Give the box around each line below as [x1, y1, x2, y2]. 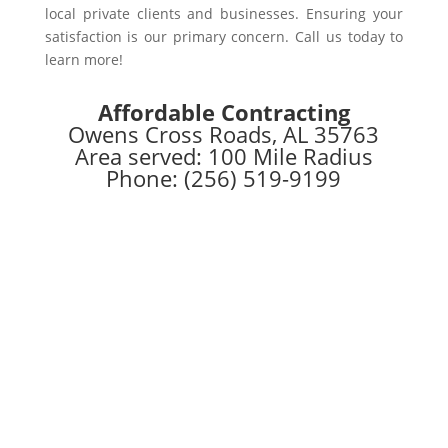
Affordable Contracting [97, 97, 350, 127]
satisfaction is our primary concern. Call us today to [44, 27, 404, 46]
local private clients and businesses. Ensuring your [44, 4, 404, 23]
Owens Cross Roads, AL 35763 [68, 119, 380, 149]
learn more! [44, 50, 123, 69]
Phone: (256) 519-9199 [106, 163, 342, 193]
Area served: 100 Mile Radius [74, 141, 373, 171]
